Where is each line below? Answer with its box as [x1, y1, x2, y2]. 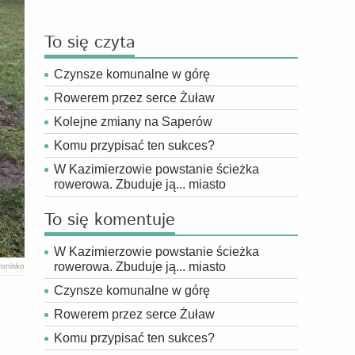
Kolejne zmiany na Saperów [54, 115, 212, 128]
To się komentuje [44, 208, 175, 233]
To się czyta [44, 30, 135, 55]
